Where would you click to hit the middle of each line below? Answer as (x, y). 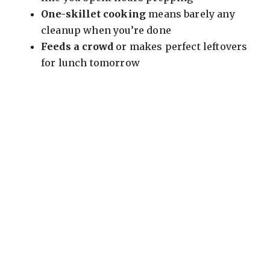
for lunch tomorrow (90, 63)
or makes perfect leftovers (181, 47)
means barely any (190, 14)
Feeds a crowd (77, 47)
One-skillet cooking (94, 14)
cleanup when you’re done (106, 30)
